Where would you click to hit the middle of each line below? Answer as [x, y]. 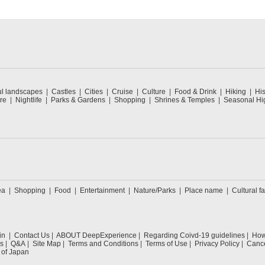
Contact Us [32, 235]
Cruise [122, 92]
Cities [94, 92]
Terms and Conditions [103, 244]
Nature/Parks [155, 190]
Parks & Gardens [78, 100]
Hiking [236, 92]
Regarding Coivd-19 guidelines [194, 235]
